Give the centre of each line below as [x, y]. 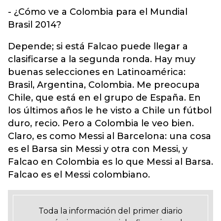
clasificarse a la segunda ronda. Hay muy [102, 59]
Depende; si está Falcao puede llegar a [98, 46]
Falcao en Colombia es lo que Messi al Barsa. [110, 162]
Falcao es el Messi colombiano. [79, 175]
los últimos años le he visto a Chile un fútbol [110, 110]
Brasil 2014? [35, 25]
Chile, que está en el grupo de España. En [104, 98]
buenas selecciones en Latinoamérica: [97, 72]
